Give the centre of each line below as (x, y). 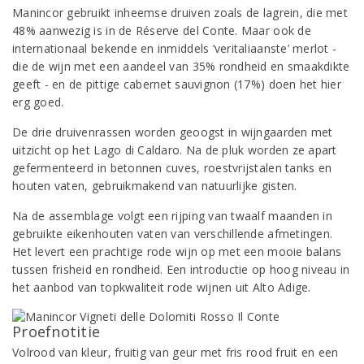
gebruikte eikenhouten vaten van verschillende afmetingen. (173, 234)
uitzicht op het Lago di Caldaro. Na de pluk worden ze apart (175, 150)
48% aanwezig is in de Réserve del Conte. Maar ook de (162, 30)
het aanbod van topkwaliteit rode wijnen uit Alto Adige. (162, 287)
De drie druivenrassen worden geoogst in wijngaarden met (173, 132)
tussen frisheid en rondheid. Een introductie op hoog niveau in (181, 269)
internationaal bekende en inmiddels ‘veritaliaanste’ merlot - (175, 48)
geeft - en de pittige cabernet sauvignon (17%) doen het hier (177, 84)
